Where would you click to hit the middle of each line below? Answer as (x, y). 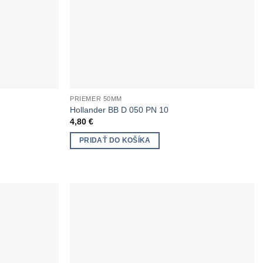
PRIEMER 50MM (96, 99)
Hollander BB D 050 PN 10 (119, 109)
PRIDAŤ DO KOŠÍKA (115, 141)
